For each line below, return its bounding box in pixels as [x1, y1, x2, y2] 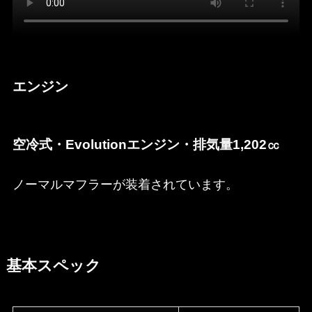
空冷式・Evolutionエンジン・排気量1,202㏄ [12, 136, 280, 152]
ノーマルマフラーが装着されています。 [12, 178, 238, 192]
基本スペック [6, 258, 101, 275]
